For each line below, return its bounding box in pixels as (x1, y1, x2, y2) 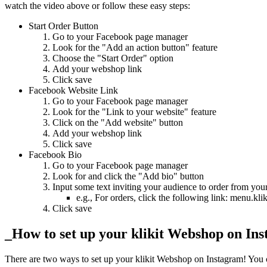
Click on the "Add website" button (52, 117, 183, 128)
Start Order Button (29, 21, 98, 32)
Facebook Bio (29, 150, 82, 160)
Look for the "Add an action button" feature (52, 42, 218, 53)
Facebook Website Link (29, 85, 118, 96)
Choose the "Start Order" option (52, 53, 173, 64)
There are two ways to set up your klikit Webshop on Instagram (5, 254, 243, 265)
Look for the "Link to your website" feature (52, 107, 216, 117)
